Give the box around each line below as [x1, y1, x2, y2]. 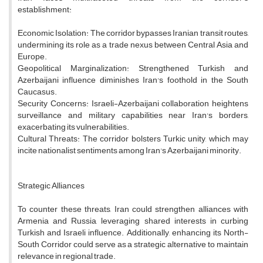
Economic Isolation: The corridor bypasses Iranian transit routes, [18, 25, 248, 42]
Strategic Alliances [18, 178, 85, 194]
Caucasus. [18, 84, 57, 100]
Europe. [18, 49, 47, 65]
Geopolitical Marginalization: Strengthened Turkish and [18, 60, 248, 77]
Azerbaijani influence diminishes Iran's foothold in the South [18, 72, 248, 89]
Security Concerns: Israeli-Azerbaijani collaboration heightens [18, 96, 248, 112]
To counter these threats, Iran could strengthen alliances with [18, 201, 248, 218]
